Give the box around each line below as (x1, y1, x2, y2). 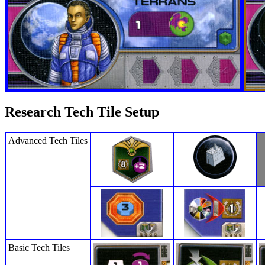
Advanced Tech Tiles (8, 135, 88, 146)
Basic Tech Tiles (8, 242, 70, 253)
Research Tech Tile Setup (5, 104, 159, 119)
